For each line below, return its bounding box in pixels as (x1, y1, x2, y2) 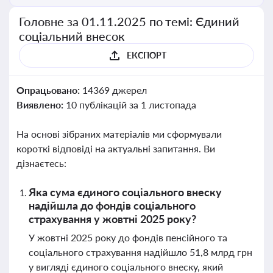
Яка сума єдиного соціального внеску (29, 185, 222, 199)
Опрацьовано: (16, 84, 82, 96)
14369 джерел (82, 84, 147, 96)
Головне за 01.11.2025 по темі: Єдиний (19, 14, 240, 29)
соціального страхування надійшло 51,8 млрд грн (29, 246, 252, 258)
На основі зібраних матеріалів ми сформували (16, 128, 222, 140)
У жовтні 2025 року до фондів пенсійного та (29, 232, 227, 243)
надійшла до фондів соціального (29, 199, 196, 212)
